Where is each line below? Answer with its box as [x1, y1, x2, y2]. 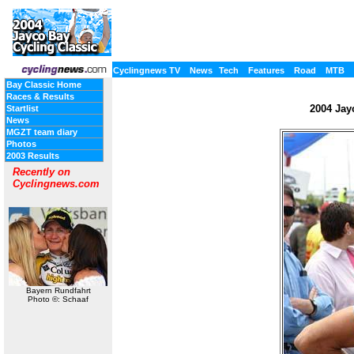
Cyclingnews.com [13, 178, 100, 190]
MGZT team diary [6, 127, 77, 137]
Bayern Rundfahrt [25, 286, 91, 295]
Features [248, 66, 284, 75]
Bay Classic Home [6, 80, 81, 89]
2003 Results [6, 151, 59, 160]
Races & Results [6, 92, 74, 101]
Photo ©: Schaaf [28, 295, 88, 303]
